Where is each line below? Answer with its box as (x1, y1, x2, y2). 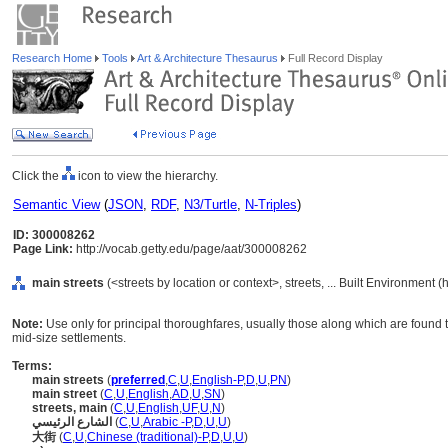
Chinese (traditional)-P (87, 430, 208, 444)
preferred (111, 373, 165, 387)
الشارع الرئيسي (32, 415, 112, 429)
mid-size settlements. (12, 331, 126, 345)
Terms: (12, 359, 52, 373)
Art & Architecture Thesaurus (135, 52, 281, 64)
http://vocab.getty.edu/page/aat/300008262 (73, 242, 307, 256)
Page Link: (13, 242, 73, 256)
